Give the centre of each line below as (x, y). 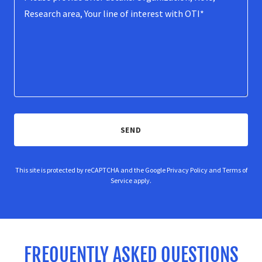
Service (121, 180)
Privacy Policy (187, 170)
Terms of (235, 170)
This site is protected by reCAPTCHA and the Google (91, 170)
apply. (142, 180)
